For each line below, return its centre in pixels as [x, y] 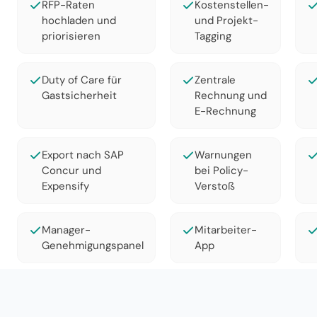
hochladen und [79, 21]
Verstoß [215, 186]
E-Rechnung [225, 111]
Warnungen [223, 155]
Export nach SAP [83, 155]
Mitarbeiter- [226, 230]
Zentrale [215, 80]
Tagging [213, 36]
